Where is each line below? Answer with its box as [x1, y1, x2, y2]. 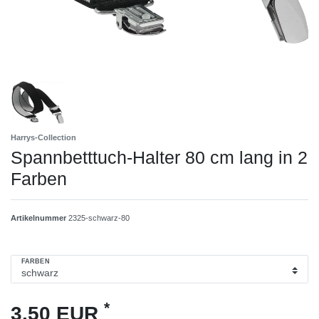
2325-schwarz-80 [68, 213, 130, 222]
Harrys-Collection [11, 132, 76, 142]
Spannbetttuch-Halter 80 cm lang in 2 [11, 147, 308, 167]
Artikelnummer [11, 213, 68, 222]
